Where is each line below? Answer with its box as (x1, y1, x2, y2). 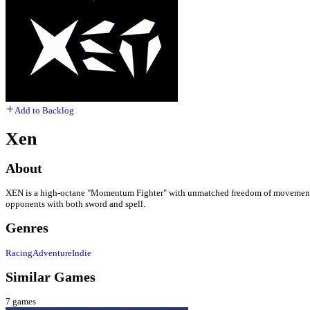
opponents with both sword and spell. (6, 199, 145, 210)
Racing (6, 247, 33, 258)
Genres (6, 221, 48, 236)
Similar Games (6, 269, 95, 284)
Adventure (33, 247, 72, 258)
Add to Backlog (15, 105, 74, 116)
